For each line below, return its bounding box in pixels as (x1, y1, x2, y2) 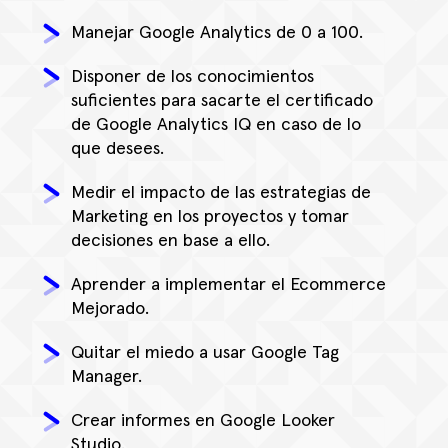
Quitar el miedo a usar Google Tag (71, 344, 339, 363)
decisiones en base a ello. (71, 232, 270, 251)
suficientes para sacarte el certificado (71, 92, 373, 111)
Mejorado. (71, 300, 149, 319)
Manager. (71, 368, 142, 387)
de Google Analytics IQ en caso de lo (71, 116, 361, 135)
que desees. (71, 140, 164, 159)
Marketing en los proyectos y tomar (71, 208, 349, 227)
